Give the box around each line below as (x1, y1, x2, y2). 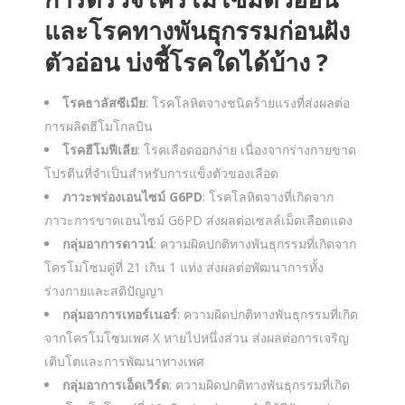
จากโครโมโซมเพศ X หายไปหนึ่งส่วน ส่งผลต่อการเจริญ (44, 329, 349, 346)
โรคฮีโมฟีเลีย (62, 141, 137, 158)
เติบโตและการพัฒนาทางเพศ (44, 353, 204, 370)
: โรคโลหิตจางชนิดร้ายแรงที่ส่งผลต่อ (146, 94, 350, 111)
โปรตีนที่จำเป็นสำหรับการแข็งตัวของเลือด (44, 165, 278, 182)
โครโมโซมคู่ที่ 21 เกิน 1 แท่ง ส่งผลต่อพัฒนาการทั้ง (44, 259, 324, 276)
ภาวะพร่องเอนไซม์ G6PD (62, 188, 202, 205)
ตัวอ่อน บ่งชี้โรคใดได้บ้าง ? (44, 45, 328, 79)
